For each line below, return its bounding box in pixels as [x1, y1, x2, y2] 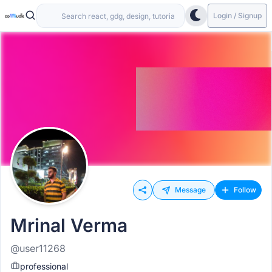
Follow [234, 185, 256, 194]
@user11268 [10, 242, 66, 254]
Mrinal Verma [10, 214, 127, 236]
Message [175, 185, 206, 194]
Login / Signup [213, 10, 262, 20]
